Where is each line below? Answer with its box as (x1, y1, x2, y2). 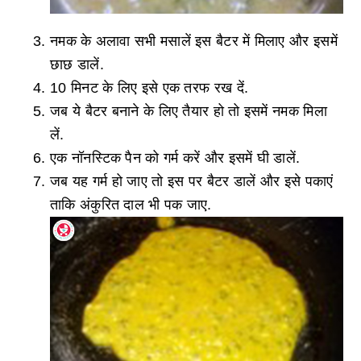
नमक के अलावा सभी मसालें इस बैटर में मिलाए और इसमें (50, 32, 338, 49)
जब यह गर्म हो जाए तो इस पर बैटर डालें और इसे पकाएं (50, 172, 334, 189)
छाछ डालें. (50, 56, 104, 73)
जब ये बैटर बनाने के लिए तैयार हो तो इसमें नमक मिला (50, 102, 327, 119)
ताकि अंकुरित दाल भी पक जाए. (50, 196, 212, 213)
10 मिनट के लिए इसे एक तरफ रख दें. (50, 79, 249, 96)
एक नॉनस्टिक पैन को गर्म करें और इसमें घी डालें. (50, 149, 301, 166)
